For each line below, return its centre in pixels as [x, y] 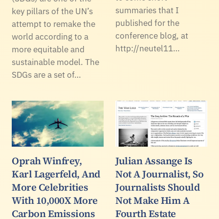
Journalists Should [157, 187]
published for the [147, 23]
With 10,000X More [55, 200]
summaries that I [147, 10]
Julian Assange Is [154, 161]
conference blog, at [152, 35]
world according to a [50, 36]
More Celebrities [50, 187]
